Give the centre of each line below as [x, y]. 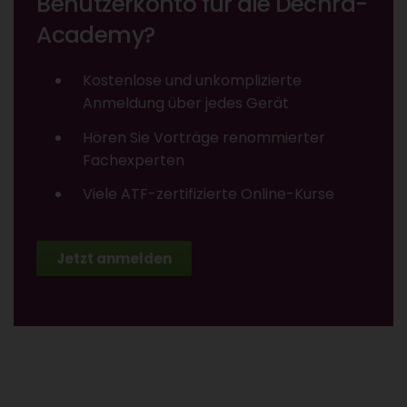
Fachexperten [134, 160]
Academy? [96, 35]
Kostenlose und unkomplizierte [193, 80]
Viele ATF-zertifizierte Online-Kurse [209, 194]
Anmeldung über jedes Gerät [186, 103]
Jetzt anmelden [114, 258]
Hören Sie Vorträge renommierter [204, 137]
